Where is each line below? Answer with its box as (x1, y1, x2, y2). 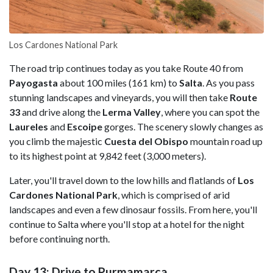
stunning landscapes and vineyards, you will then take (9, 91, 230, 104)
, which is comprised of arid (118, 189, 230, 201)
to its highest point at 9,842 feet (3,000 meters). (9, 150, 206, 162)
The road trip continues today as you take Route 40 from (9, 62, 243, 74)
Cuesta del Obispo (104, 135, 188, 147)
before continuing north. (9, 233, 110, 245)
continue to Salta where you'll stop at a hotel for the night (9, 218, 244, 230)
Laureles (9, 121, 48, 133)
